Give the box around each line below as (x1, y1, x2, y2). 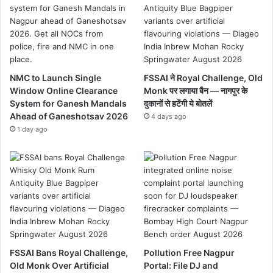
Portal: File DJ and (144, 260, 219, 271)
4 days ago (151, 112, 187, 121)
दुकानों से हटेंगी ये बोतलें (144, 98, 213, 109)
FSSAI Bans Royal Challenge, (10, 247, 128, 258)
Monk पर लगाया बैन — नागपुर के (144, 85, 248, 96)
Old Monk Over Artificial (10, 260, 109, 271)
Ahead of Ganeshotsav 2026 (10, 111, 128, 122)
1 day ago (17, 125, 48, 134)
